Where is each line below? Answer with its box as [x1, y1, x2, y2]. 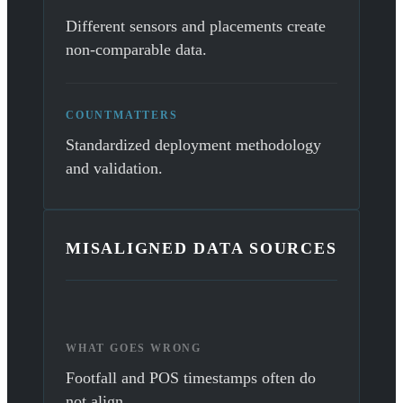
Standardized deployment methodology [66, 136, 321, 155]
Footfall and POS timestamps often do [66, 369, 316, 388]
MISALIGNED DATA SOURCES [66, 239, 337, 258]
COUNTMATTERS [66, 109, 178, 122]
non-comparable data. [66, 40, 207, 59]
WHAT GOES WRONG [66, 342, 201, 355]
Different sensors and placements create [66, 17, 326, 36]
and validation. [66, 159, 163, 178]
